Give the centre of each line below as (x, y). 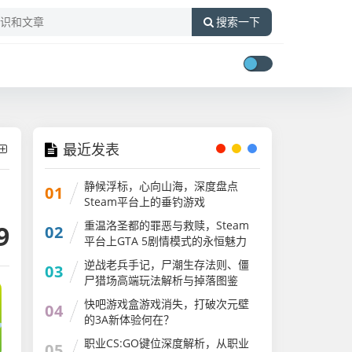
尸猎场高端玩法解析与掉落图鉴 (161, 280)
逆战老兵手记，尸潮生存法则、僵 (167, 264)
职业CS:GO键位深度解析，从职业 (167, 343)
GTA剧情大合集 (123, 257)
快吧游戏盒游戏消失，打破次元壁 (167, 304)
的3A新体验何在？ (130, 319)
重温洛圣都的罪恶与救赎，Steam (167, 225)
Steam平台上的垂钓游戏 (145, 202)
